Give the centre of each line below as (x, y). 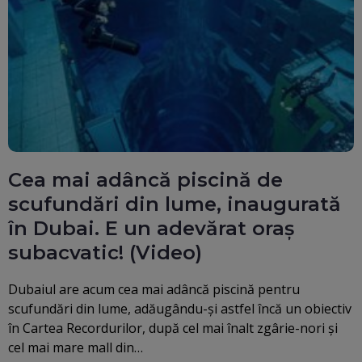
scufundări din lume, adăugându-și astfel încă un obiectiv (180, 309)
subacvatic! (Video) (105, 253)
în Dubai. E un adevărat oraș (151, 229)
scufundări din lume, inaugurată (175, 204)
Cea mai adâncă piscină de (145, 180)
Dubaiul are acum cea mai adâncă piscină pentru (154, 290)
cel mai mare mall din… (76, 348)
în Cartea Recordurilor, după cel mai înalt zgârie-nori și (173, 328)
